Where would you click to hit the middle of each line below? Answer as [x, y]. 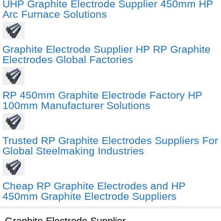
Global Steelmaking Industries [73, 150]
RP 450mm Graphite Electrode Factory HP [102, 95]
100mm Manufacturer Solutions [76, 105]
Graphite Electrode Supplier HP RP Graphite [107, 49]
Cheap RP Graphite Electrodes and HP [94, 186]
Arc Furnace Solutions [55, 14]
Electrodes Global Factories [68, 60]
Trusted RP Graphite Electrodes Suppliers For [110, 140]
